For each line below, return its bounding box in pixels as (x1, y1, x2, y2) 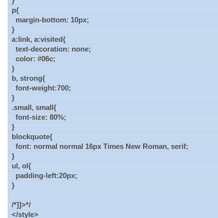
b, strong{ (12, 74, 46, 83)
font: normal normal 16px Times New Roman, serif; (12, 142, 189, 151)
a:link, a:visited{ (12, 35, 66, 44)
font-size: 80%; (12, 113, 67, 122)
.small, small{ (12, 103, 57, 112)
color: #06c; (12, 54, 56, 63)
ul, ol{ (12, 162, 32, 170)
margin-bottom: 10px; (12, 16, 90, 24)
